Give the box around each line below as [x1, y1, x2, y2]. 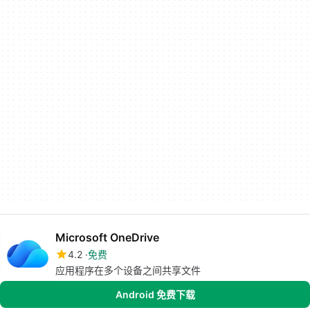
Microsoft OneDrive [55, 230, 159, 244]
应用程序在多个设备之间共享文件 [55, 264, 201, 276]
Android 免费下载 [115, 289, 195, 300]
